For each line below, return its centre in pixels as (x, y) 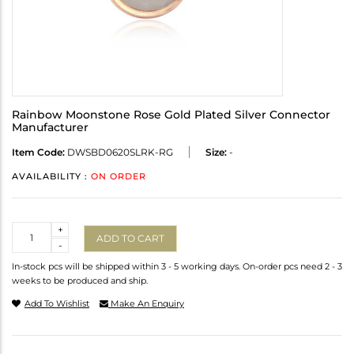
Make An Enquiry (146, 304)
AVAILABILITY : (51, 177)
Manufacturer (50, 128)
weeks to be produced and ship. (80, 281)
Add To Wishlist (57, 304)
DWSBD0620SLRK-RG (119, 153)
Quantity (33, 229)
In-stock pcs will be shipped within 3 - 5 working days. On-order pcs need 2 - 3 (177, 267)
